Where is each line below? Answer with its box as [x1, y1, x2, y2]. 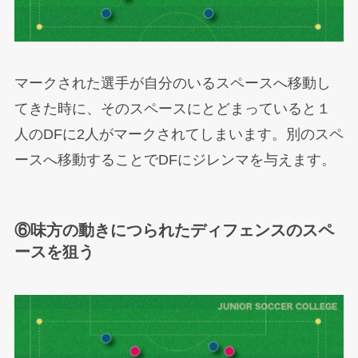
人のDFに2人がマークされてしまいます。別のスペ [14, 126, 344, 143]
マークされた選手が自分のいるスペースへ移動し [14, 75, 331, 92]
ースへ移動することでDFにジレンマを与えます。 [14, 152, 336, 169]
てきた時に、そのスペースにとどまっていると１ [14, 101, 331, 117]
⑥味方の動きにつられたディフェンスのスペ [14, 221, 334, 240]
